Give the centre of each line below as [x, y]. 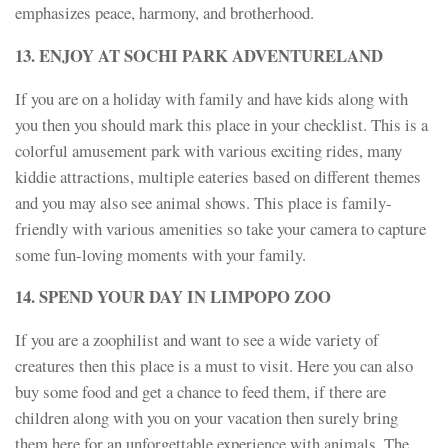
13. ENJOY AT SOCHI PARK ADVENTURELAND [199, 55]
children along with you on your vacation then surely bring [206, 418]
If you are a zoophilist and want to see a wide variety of [197, 340]
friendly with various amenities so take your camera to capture [220, 228]
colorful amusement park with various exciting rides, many [208, 150]
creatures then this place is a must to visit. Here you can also [214, 366]
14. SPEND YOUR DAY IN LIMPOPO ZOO [173, 297]
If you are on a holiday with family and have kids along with [211, 98]
